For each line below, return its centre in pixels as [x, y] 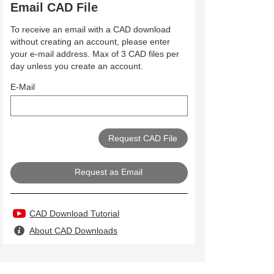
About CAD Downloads [74, 230]
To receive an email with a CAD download [91, 30]
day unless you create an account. [77, 66]
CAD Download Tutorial [75, 213]
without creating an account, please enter [90, 42]
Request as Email [109, 172]
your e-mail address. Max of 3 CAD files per [95, 54]
